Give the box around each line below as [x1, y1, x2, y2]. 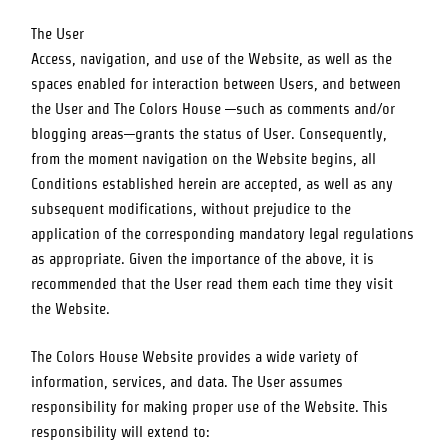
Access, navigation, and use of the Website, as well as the [31, 50, 393, 67]
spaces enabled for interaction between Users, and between [31, 75, 402, 92]
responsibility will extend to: [31, 423, 211, 440]
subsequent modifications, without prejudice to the [31, 200, 352, 217]
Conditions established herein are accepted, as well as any [31, 175, 394, 192]
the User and [31, 100, 115, 117]
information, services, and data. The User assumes [31, 373, 344, 390]
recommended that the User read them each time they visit [31, 275, 394, 292]
